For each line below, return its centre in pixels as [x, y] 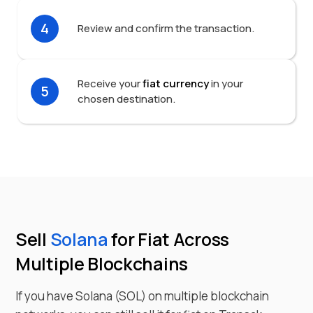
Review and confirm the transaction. [166, 28]
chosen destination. [126, 99]
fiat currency [175, 83]
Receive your [109, 83]
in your [226, 83]
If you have [45, 296]
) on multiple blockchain [205, 296]
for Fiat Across [170, 239]
